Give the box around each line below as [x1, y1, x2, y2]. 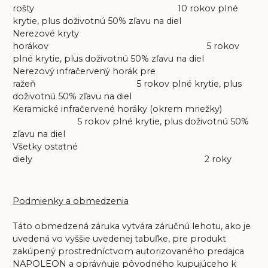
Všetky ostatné [12, 141, 78, 152]
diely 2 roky [12, 153, 232, 165]
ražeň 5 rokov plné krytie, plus [12, 78, 242, 89]
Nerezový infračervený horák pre [12, 65, 156, 77]
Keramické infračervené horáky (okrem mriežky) [12, 103, 222, 114]
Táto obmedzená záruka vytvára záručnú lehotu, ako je [12, 221, 251, 232]
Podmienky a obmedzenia [12, 196, 129, 207]
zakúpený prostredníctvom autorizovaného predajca [12, 246, 244, 257]
